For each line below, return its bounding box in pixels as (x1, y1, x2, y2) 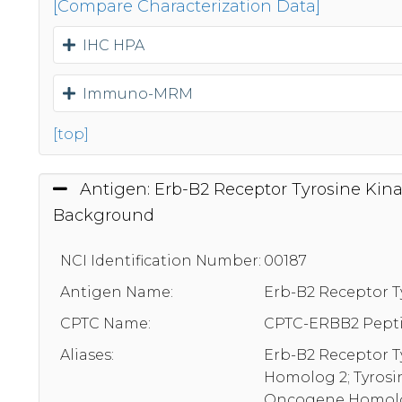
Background (53, 205, 154, 225)
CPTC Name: (60, 314, 151, 332)
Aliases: (60, 345, 114, 363)
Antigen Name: (60, 283, 173, 301)
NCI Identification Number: (60, 251, 261, 269)
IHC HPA (75, 37, 144, 55)
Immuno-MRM (75, 85, 193, 103)
